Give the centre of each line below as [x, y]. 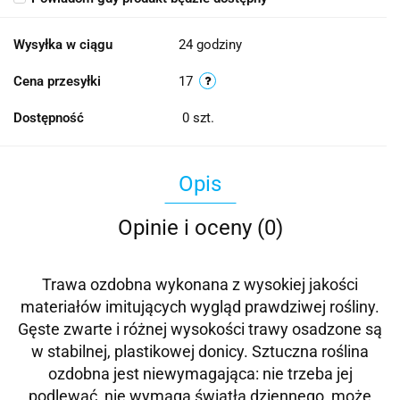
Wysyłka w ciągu [63, 45]
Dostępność [49, 118]
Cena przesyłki [57, 82]
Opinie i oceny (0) [200, 228]
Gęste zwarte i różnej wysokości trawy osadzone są [200, 329]
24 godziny [210, 45]
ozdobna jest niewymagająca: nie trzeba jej [200, 374]
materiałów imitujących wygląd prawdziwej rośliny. [200, 307]
